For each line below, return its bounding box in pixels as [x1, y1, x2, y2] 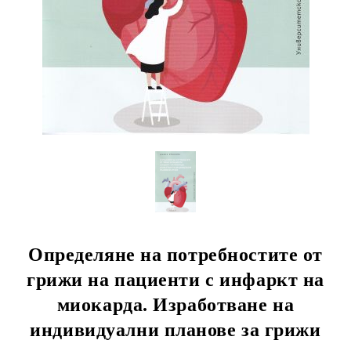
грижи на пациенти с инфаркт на [27, 270, 324, 290]
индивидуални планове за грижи [30, 320, 321, 340]
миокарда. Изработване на [56, 295, 295, 315]
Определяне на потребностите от [28, 244, 323, 265]
